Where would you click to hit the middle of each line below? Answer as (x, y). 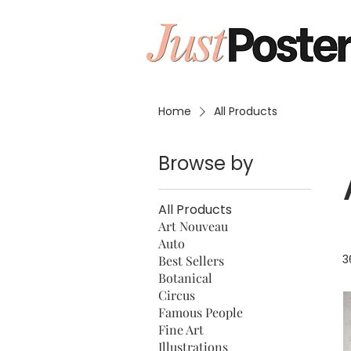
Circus (177, 295)
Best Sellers (191, 260)
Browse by (206, 163)
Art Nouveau (193, 226)
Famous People (201, 312)
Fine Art (181, 329)
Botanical (185, 277)
